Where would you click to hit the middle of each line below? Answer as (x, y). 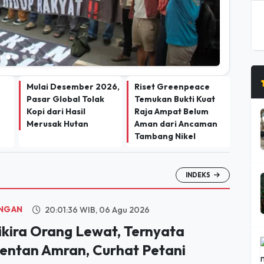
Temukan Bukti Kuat (175, 72)
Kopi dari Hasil (56, 84)
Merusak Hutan (57, 97)
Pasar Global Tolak (65, 72)
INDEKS (199, 148)
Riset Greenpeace (172, 60)
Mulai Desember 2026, (73, 60)
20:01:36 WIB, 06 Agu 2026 (96, 183)
